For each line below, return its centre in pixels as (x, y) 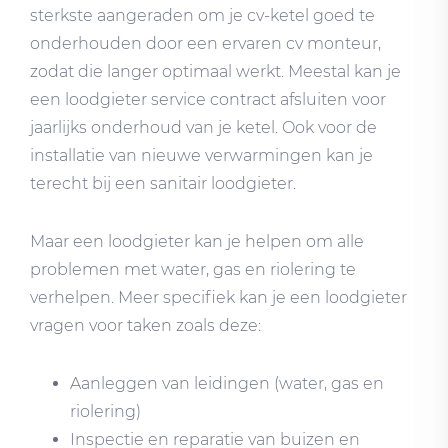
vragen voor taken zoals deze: (145, 325)
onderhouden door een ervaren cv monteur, (205, 43)
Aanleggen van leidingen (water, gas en (227, 383)
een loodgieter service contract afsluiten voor (208, 99)
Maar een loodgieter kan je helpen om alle (197, 241)
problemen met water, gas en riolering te (193, 269)
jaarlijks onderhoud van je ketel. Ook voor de (203, 127)
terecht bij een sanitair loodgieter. (163, 183)
